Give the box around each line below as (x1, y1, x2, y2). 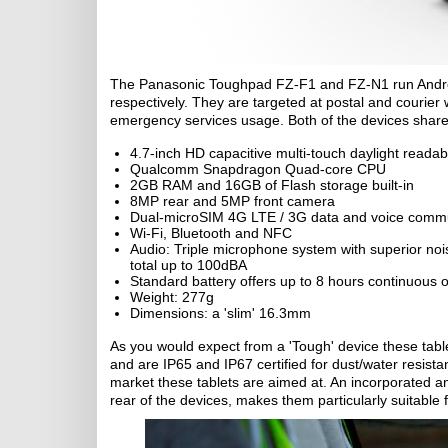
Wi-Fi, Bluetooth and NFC (130, 225, 292, 241)
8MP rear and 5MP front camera (130, 193, 335, 209)
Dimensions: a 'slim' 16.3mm (130, 305, 311, 321)
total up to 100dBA (130, 257, 247, 273)
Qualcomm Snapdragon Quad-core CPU (130, 161, 386, 177)
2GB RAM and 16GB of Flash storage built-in (130, 177, 414, 193)
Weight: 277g (130, 289, 214, 305)
